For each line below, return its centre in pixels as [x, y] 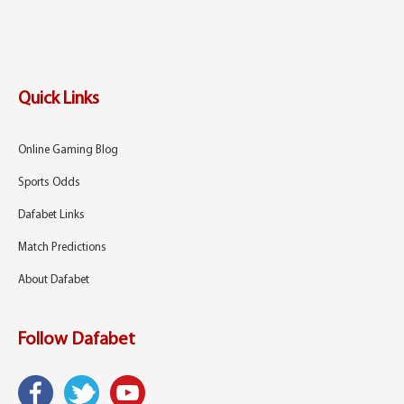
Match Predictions [62, 247]
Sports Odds [49, 182]
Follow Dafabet [77, 340]
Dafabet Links [51, 215]
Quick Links [59, 99]
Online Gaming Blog [68, 150]
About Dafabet [54, 280]
